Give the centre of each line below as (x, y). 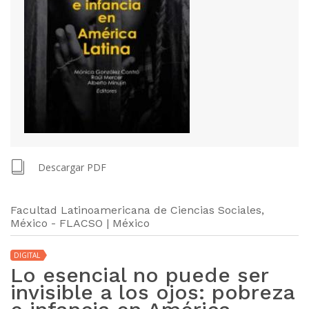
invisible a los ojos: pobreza (152, 292)
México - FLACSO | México (80, 223)
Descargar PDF (72, 167)
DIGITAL (27, 255)
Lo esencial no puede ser (139, 275)
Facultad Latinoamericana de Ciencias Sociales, (137, 210)
